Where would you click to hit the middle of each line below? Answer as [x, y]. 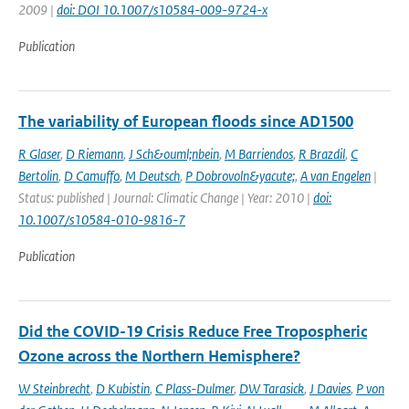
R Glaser [39, 154]
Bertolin [38, 176]
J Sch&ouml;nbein [174, 154]
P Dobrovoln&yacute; [240, 176]
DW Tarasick [272, 388]
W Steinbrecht [54, 388]
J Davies [330, 388]
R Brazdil [322, 154]
